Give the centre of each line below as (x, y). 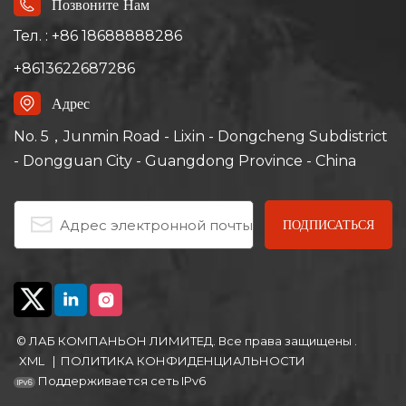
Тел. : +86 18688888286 (98, 36)
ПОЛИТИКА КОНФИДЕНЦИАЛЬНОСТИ (183, 361)
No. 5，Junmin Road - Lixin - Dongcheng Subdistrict (201, 137)
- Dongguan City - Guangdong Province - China (185, 161)
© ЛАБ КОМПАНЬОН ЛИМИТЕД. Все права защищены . (187, 341)
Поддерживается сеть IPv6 (122, 381)
